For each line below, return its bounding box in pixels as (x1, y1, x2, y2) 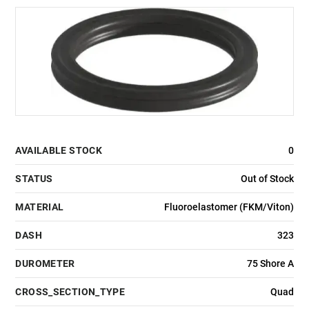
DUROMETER (15, 258, 75, 270)
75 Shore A (246, 258, 294, 270)
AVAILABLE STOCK (15, 145, 103, 157)
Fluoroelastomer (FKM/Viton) (163, 201, 294, 213)
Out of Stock (240, 173, 294, 185)
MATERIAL (15, 201, 64, 213)
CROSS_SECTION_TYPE (15, 286, 126, 298)
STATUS (15, 173, 53, 185)
